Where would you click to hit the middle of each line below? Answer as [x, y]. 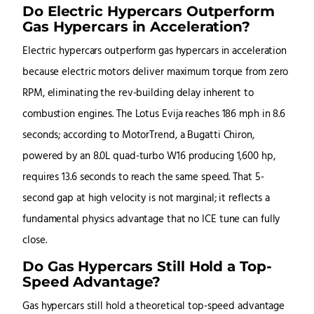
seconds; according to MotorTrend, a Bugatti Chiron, [138, 136]
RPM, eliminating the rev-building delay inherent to [138, 94]
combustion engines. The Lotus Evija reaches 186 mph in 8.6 [154, 115]
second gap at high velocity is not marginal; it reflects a [146, 199]
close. [35, 241]
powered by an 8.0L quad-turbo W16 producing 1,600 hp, [149, 157]
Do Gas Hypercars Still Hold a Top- [147, 266]
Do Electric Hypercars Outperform [149, 11]
